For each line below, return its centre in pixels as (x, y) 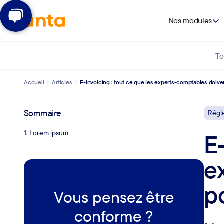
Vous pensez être (114, 197)
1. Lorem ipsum (46, 133)
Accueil (34, 82)
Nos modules (190, 21)
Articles (62, 82)
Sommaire (43, 113)
